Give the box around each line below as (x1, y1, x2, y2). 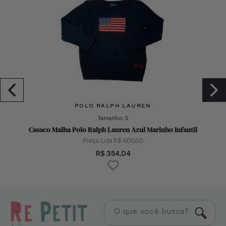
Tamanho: (98, 116, 125, 121)
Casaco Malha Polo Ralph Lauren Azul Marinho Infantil (29, 125, 197, 135)
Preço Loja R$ (83, 138, 123, 144)
